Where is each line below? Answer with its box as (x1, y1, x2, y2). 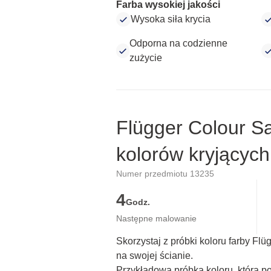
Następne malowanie (116, 214, 197, 223)
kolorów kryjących (116, 143, 270, 165)
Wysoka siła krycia (131, 14, 211, 24)
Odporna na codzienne (129, 38, 228, 48)
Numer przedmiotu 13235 (116, 169, 214, 178)
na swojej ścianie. (116, 250, 193, 261)
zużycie (129, 53, 163, 63)
